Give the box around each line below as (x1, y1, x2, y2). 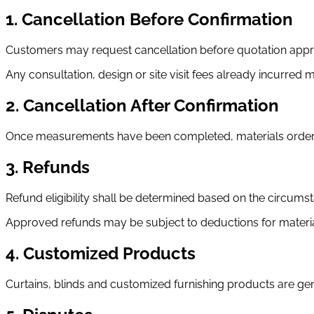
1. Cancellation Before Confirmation (6, 9, 293, 30)
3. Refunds (6, 157, 90, 178)
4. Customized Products (6, 243, 196, 264)
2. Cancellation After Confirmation (6, 95, 279, 116)
